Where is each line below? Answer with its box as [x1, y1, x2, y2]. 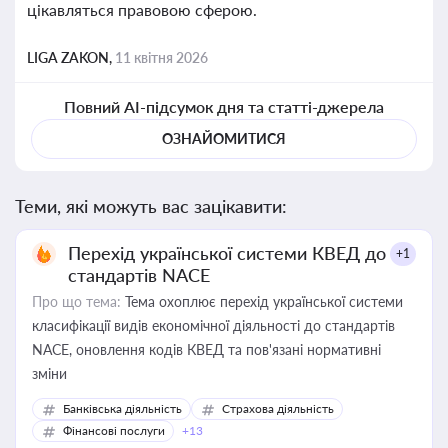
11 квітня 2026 [115, 49, 208, 66]
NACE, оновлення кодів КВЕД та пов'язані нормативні [32, 341, 381, 358]
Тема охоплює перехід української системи [121, 293, 403, 310]
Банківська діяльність [63, 401, 182, 416]
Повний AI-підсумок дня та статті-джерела [63, 97, 385, 116]
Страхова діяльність [222, 401, 334, 416]
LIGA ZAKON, [27, 49, 115, 66]
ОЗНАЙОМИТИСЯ [162, 130, 286, 147]
